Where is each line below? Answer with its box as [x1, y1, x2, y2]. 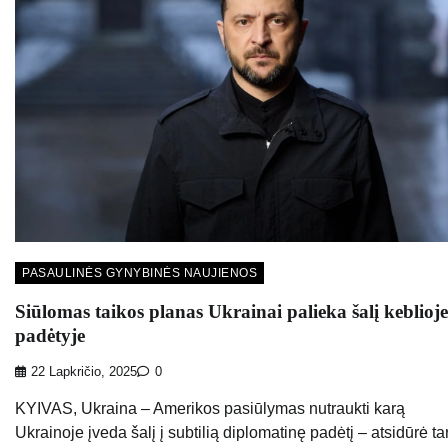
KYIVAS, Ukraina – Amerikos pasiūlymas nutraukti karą [15, 400, 405, 418]
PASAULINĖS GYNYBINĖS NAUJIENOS [22, 265, 257, 280]
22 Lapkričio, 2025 [31, 365, 137, 380]
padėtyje [15, 324, 85, 346]
